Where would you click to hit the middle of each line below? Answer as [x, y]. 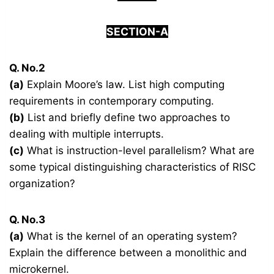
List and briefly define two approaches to [128, 118]
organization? [43, 184]
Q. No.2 [28, 68]
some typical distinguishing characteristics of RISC [133, 167]
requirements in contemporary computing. [112, 101]
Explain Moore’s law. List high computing [124, 85]
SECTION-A [137, 32]
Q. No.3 [28, 220]
